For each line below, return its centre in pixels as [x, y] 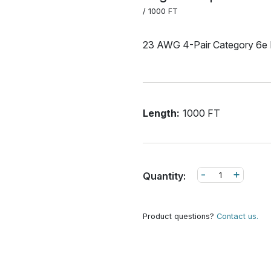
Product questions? [180, 217]
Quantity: [164, 176]
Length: [161, 113]
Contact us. [237, 217]
